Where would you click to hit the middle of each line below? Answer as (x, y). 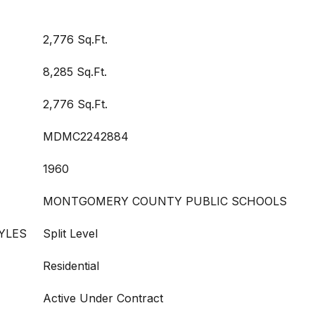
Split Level (70, 233)
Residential (71, 266)
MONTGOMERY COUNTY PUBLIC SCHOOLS (165, 201)
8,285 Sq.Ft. (75, 72)
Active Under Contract (103, 298)
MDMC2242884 (86, 136)
